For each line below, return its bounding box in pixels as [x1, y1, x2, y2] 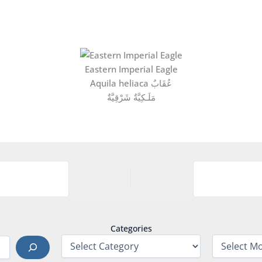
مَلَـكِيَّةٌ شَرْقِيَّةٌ [106, 91, 156, 103]
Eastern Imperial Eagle [84, 63, 178, 75]
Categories [110, 223, 152, 234]
